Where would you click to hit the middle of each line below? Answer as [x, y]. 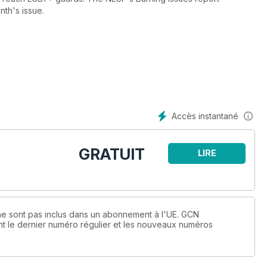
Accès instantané [205, 116]
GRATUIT [112, 154]
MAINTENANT [207, 173]
